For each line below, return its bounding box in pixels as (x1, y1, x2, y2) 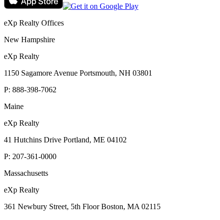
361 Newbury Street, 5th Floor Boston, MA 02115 (4, 202, 161, 211)
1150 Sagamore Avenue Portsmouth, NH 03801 (4, 68, 152, 77)
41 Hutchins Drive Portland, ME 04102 (4, 135, 127, 144)
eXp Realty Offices (4, 18, 64, 27)
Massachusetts (4, 168, 48, 177)
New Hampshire (4, 35, 55, 44)
